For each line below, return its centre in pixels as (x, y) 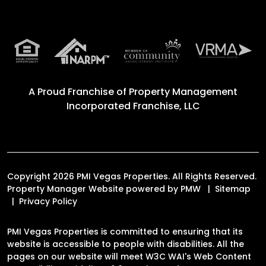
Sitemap (233, 189)
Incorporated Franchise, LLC (133, 106)
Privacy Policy (48, 201)
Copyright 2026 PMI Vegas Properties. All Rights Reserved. (132, 176)
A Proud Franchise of (79, 91)
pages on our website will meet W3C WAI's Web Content (129, 256)
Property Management (183, 91)
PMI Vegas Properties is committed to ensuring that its (125, 231)
